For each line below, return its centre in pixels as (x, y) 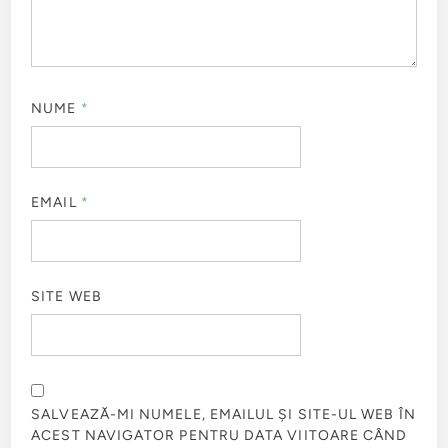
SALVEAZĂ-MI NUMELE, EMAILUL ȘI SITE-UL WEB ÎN (223, 414)
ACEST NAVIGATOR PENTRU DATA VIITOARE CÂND (219, 435)
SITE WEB (66, 296)
